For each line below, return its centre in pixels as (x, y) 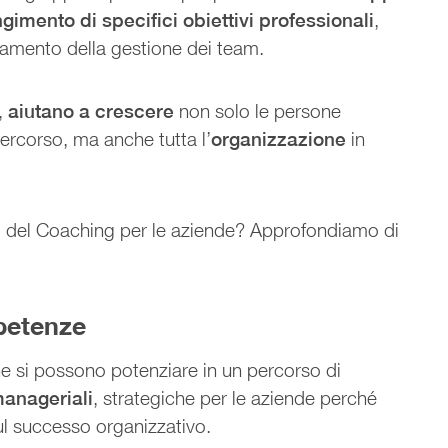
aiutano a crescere (91, 110)
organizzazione (279, 138)
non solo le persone (258, 110)
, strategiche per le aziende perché (235, 397)
